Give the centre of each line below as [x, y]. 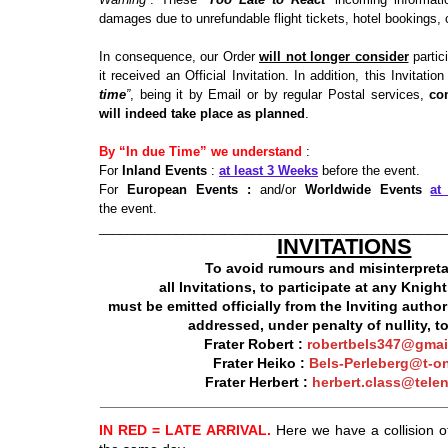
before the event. [369, 170]
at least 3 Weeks [268, 170]
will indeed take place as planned [202, 113]
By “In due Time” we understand [200, 151]
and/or [277, 189]
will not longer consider [334, 56]
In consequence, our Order [179, 56]
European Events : [188, 189]
